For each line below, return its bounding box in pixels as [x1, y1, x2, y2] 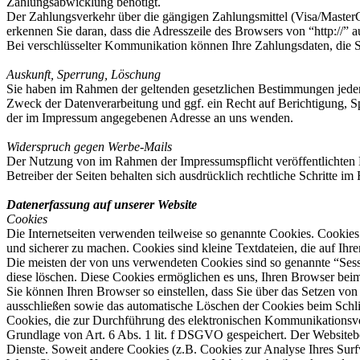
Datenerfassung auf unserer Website [6, 198, 197, 211]
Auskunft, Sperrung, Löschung [6, 67, 161, 81]
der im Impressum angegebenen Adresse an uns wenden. [6, 111, 293, 125]
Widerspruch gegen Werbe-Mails [6, 140, 172, 153]
